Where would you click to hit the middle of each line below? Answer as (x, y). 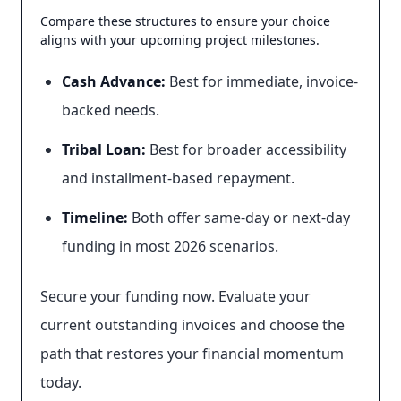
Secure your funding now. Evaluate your (175, 296)
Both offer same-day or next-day (239, 218)
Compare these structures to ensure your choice (185, 21)
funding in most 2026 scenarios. (170, 246)
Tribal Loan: (104, 149)
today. (61, 382)
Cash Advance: (114, 81)
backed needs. (111, 110)
